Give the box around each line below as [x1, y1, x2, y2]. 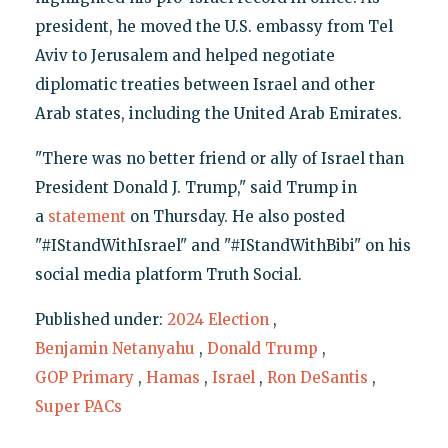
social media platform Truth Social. [34, 265, 302, 285]
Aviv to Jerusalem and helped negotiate [34, 46, 335, 66]
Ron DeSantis [266, 368, 368, 388]
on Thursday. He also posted [125, 207, 345, 227]
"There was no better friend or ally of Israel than [34, 149, 404, 169]
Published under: [34, 310, 167, 330]
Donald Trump [206, 339, 318, 359]
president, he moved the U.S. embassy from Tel [34, 17, 393, 37]
